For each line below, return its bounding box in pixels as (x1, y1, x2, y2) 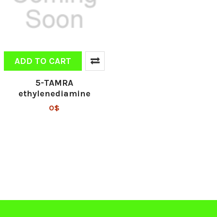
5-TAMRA (35, 77, 73, 88)
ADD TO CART (15, 56, 71, 66)
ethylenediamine (18, 88, 91, 99)
